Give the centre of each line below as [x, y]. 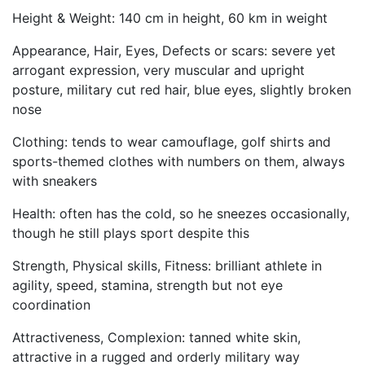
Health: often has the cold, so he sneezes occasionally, [181, 213]
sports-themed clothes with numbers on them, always [178, 161]
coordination [51, 305]
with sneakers [55, 181]
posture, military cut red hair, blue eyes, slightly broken [182, 90]
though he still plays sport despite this [131, 233]
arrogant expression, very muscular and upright [158, 70]
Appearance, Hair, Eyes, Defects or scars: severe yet [174, 51]
